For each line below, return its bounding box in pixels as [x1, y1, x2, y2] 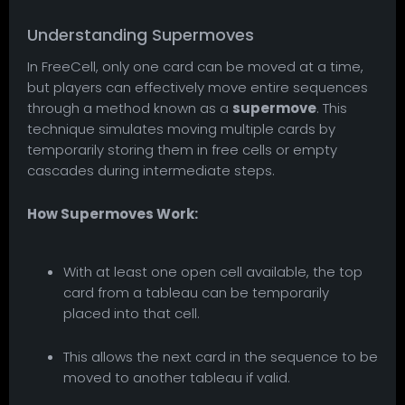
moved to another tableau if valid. [63, 367, 290, 387]
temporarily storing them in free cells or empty [27, 139, 337, 159]
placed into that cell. [63, 303, 200, 323]
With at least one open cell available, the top [63, 261, 363, 281]
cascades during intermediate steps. [27, 160, 275, 180]
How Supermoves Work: [27, 203, 198, 223]
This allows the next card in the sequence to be [63, 346, 378, 366]
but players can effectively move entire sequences [27, 77, 368, 97]
